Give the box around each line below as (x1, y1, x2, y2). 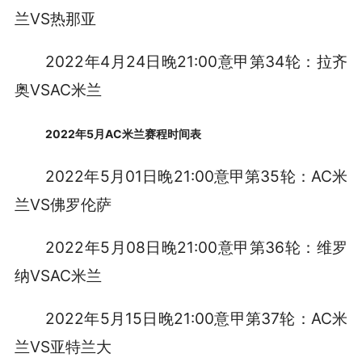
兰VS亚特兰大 (14, 336, 112, 356)
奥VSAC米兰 (14, 80, 102, 100)
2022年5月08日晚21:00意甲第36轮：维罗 (45, 237, 348, 257)
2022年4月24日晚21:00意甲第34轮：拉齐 (45, 52, 348, 72)
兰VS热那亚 (14, 9, 96, 29)
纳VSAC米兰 (14, 265, 102, 285)
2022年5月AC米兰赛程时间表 (45, 127, 202, 141)
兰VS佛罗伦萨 (14, 194, 112, 214)
